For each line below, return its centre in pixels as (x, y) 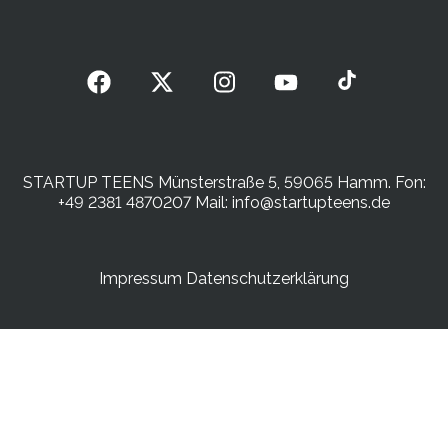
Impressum (140, 279)
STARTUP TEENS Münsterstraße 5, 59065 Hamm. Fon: (224, 183)
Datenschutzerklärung (267, 279)
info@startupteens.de (311, 203)
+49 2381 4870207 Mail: (145, 203)
